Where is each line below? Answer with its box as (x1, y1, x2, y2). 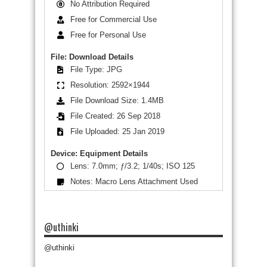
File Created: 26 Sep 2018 (70, 111, 160, 121)
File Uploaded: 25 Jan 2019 (70, 127, 164, 136)
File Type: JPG (70, 65, 122, 74)
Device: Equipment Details (51, 149, 148, 158)
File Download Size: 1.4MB (70, 96, 164, 105)
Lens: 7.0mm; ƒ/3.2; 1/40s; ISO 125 (70, 162, 195, 171)
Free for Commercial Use (70, 15, 157, 24)
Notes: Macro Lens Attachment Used (70, 177, 198, 187)
